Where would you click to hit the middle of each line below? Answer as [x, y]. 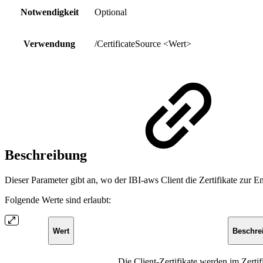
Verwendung [49, 43]
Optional [111, 12]
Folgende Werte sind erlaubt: [58, 200]
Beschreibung [48, 155]
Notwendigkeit [49, 12]
